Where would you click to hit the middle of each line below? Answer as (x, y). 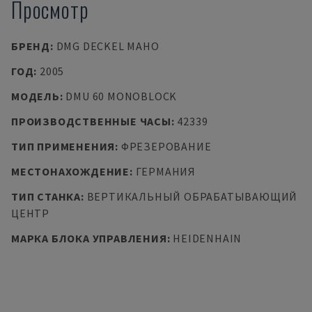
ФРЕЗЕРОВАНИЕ (166, 146)
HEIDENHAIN (208, 238)
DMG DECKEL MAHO (108, 46)
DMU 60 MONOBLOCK (122, 96)
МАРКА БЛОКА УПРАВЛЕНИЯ (89, 238)
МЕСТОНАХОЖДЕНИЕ (70, 171)
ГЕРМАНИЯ (165, 171)
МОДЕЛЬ (36, 96)
